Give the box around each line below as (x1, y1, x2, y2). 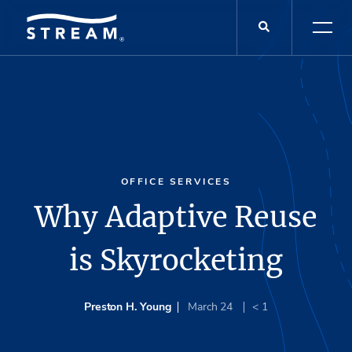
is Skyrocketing (69, 242, 283, 278)
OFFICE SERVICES (120, 175, 232, 189)
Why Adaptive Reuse (35, 199, 317, 235)
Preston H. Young (83, 299, 171, 314)
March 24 (187, 299, 236, 314)
